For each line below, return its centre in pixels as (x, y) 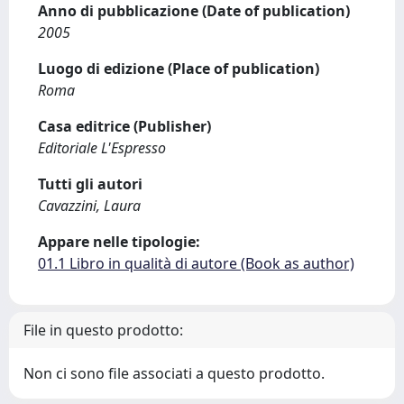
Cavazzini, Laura (89, 206)
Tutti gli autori (90, 184)
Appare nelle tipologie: (119, 242)
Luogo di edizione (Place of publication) (179, 69)
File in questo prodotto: (103, 330)
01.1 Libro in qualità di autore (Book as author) (196, 263)
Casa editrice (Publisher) (124, 126)
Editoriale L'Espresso (102, 148)
